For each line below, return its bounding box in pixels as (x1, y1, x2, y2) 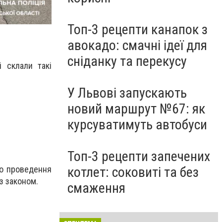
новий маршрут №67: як (67, 101, 205, 117)
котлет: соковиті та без (67, 164, 199, 180)
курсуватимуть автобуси (67, 116, 207, 133)
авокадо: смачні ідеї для (67, 37, 207, 54)
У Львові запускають (67, 85, 187, 101)
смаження (67, 180, 125, 196)
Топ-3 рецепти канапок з (67, 21, 208, 38)
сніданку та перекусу (67, 53, 187, 69)
